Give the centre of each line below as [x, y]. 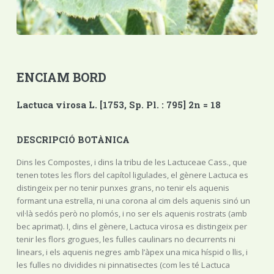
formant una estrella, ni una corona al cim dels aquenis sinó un [133, 200]
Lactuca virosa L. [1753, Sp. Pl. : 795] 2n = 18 [118, 105]
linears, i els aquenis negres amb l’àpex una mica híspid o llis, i [132, 252]
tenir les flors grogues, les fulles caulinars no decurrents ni [126, 239]
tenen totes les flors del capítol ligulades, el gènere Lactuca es [132, 175]
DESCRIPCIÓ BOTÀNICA [73, 140]
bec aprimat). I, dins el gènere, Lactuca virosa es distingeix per [131, 226]
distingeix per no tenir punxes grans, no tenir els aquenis [123, 187]
